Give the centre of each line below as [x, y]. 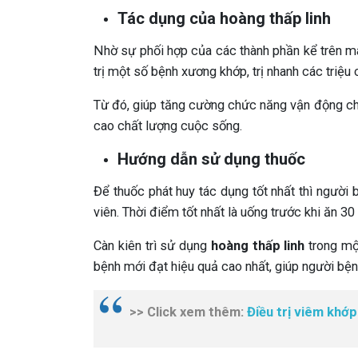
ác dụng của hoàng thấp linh [229, 18]
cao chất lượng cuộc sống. [168, 126]
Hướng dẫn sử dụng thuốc [211, 159]
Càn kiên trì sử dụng [152, 246]
